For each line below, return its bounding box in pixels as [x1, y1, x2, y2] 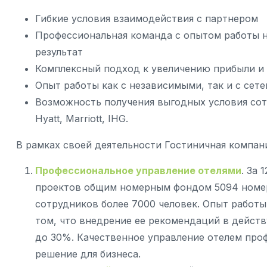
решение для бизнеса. [35, 248, 141, 260]
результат [35, 46, 83, 58]
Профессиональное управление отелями [35, 164, 241, 176]
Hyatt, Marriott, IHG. [35, 113, 128, 125]
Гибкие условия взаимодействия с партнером [35, 13, 258, 24]
